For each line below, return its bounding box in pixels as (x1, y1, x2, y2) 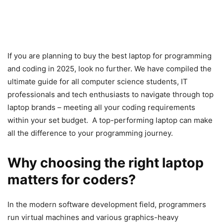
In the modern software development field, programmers (7, 200, 206, 210)
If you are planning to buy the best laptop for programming (7, 51, 212, 61)
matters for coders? (7, 171, 139, 188)
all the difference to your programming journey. (7, 128, 175, 138)
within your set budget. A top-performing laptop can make (7, 115, 213, 125)
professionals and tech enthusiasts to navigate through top (7, 90, 214, 100)
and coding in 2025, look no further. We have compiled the (7, 64, 212, 74)
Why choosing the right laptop (7, 155, 204, 171)
